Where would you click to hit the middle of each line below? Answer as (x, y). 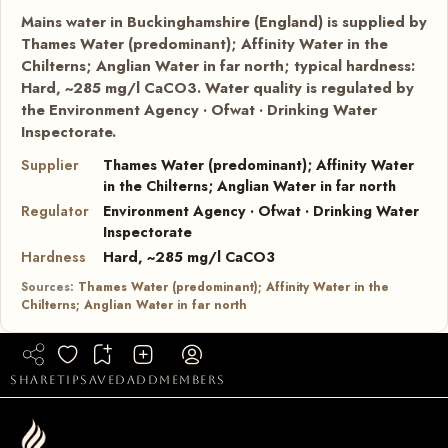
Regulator (55, 210)
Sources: (49, 286)
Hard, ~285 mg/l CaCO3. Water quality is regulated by (217, 87)
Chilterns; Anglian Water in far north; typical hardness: (218, 65)
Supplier (50, 164)
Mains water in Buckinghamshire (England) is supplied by (224, 21)
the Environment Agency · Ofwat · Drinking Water (199, 109)
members (192, 379)
